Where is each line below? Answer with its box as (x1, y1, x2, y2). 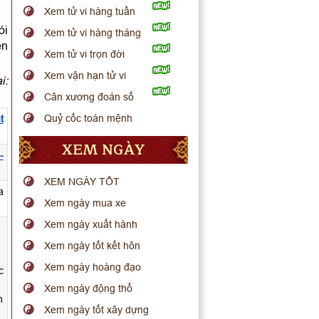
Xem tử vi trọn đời (44, 48, 125, 60)
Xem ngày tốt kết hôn (44, 240, 141, 251)
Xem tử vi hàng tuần (44, 6, 136, 17)
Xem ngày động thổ (44, 283, 133, 294)
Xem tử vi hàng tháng (44, 27, 142, 38)
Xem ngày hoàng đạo (44, 261, 142, 273)
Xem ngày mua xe (44, 197, 127, 209)
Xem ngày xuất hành (44, 219, 138, 230)
